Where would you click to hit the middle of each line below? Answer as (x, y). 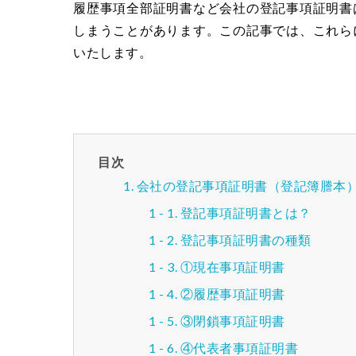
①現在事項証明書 (232, 266)
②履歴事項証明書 (232, 293)
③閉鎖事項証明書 (232, 320)
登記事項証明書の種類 (246, 239)
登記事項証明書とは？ (246, 212)
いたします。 (112, 52)
